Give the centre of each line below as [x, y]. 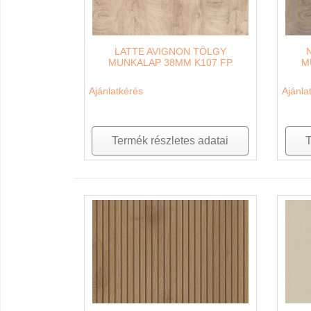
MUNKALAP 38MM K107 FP [170, 62]
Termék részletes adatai [170, 140]
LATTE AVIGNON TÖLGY [170, 51]
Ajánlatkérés [116, 91]
